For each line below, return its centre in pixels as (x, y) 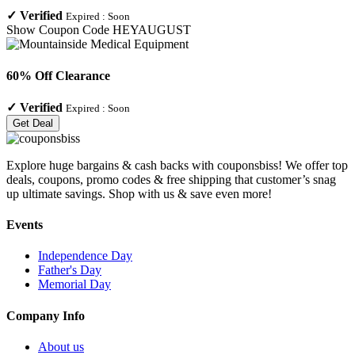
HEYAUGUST (152, 30)
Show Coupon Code (58, 30)
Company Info (46, 315)
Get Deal (33, 123)
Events (25, 225)
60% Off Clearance (58, 75)
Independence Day (85, 256)
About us (61, 347)
